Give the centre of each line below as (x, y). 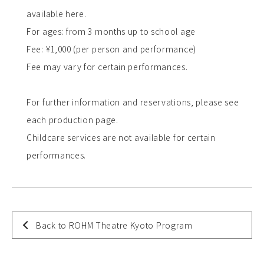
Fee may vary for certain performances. (107, 67)
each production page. (72, 120)
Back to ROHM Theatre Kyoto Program (114, 225)
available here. (57, 14)
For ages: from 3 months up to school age (111, 32)
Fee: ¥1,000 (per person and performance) (111, 49)
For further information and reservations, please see (133, 102)
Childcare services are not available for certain (121, 138)
